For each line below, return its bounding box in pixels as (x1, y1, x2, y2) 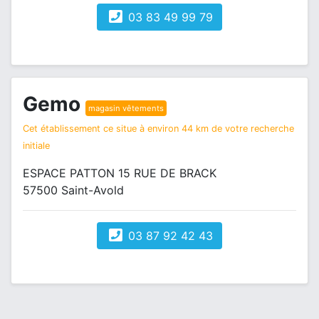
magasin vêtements (88, 103, 164, 113)
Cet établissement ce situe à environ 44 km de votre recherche (23, 123, 294, 134)
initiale (23, 140, 50, 151)
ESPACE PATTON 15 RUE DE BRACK (23, 166, 216, 180)
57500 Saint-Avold (23, 183, 124, 197)
